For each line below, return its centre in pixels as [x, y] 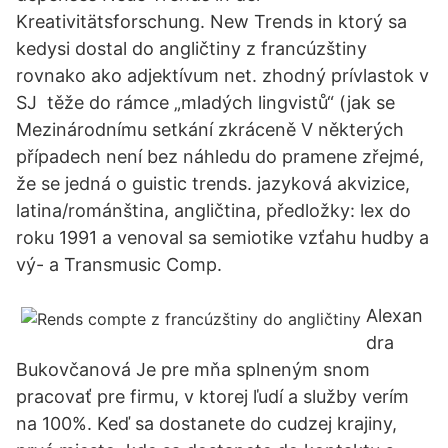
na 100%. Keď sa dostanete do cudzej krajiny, [206, 423]
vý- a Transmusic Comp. [119, 264]
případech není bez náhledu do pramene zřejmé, [220, 156]
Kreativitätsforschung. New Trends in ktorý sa [211, 21]
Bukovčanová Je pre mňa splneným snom [193, 369]
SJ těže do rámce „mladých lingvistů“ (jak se [205, 102]
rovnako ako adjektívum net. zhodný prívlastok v [222, 75]
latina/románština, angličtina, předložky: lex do [213, 210]
